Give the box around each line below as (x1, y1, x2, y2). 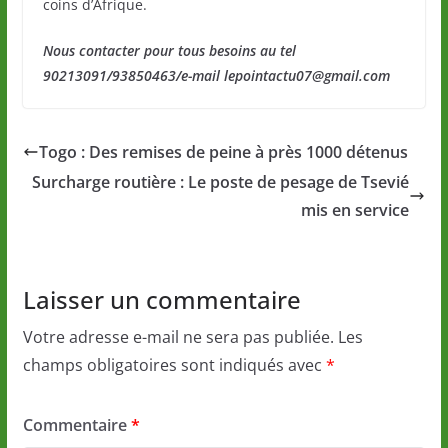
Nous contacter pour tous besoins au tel (42, 41, 296, 61)
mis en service (301, 199, 410, 222)
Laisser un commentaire (22, 283, 301, 317)
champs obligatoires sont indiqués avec (22, 354, 326, 377)
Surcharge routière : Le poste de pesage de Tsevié (32, 171, 410, 194)
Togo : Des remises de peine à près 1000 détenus (38, 141, 408, 164)
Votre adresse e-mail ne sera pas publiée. (22, 326, 334, 349)
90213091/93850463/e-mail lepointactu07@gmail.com (42, 66, 390, 86)
